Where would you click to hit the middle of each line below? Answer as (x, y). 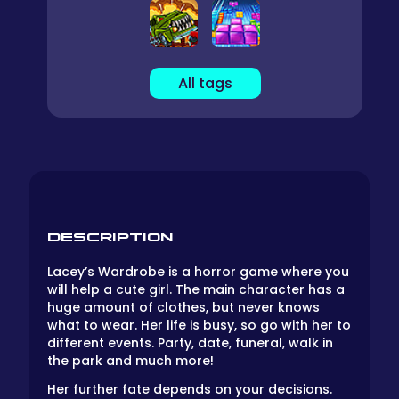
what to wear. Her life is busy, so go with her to (199, 325)
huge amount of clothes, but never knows (183, 307)
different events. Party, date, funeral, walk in (190, 342)
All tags (205, 83)
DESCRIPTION (110, 236)
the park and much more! (130, 360)
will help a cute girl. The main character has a (196, 289)
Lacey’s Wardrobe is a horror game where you (198, 271)
